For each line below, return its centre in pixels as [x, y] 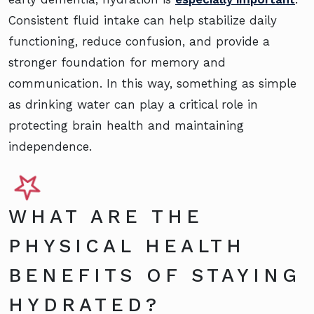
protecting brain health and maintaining [126, 126]
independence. [50, 147]
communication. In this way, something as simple [152, 84]
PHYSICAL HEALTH [127, 246]
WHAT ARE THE [106, 217]
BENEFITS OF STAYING [155, 276]
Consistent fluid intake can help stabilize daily [143, 21]
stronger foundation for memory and [117, 63]
